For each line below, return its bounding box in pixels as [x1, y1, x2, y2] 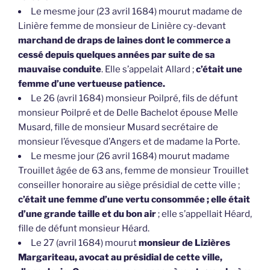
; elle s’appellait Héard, [156, 209, 252, 220]
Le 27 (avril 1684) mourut [31, 237, 139, 249]
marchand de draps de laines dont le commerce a [18, 35, 231, 46]
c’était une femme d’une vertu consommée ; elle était [18, 194, 250, 206]
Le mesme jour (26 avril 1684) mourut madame [31, 151, 230, 162]
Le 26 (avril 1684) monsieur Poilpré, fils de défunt [31, 93, 238, 104]
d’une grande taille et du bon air [18, 209, 156, 220]
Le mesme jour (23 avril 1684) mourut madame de [31, 6, 242, 17]
